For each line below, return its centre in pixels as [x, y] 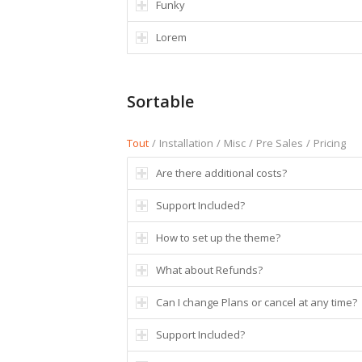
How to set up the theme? [218, 238]
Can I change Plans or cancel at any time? [257, 303]
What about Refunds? [209, 270]
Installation [186, 143]
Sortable [160, 102]
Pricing [330, 143]
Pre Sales [280, 143]
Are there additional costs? [221, 173]
